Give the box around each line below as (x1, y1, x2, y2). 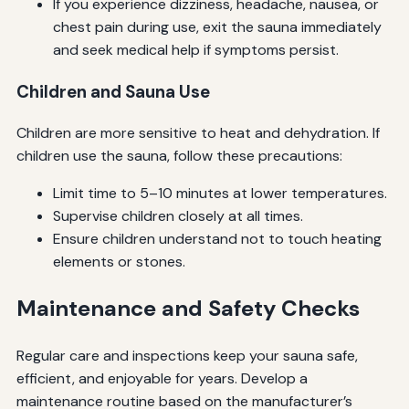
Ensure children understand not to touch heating (52, 229, 382, 249)
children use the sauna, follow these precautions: (16, 146, 342, 166)
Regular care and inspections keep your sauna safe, (16, 346, 358, 366)
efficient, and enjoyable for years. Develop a (16, 369, 308, 389)
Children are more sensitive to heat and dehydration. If (16, 123, 380, 143)
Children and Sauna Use (16, 79, 210, 103)
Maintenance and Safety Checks (16, 294, 360, 323)
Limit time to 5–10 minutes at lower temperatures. (52, 184, 387, 204)
